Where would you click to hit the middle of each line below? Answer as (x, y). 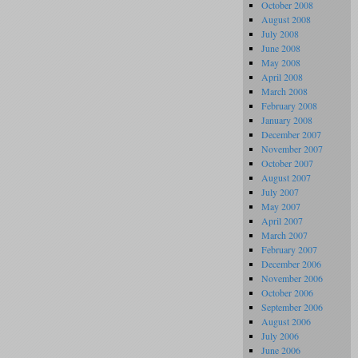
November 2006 (292, 278)
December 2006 (291, 264)
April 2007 (282, 221)
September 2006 (292, 307)
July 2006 (280, 336)
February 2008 (289, 105)
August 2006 (286, 321)
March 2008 (284, 91)
